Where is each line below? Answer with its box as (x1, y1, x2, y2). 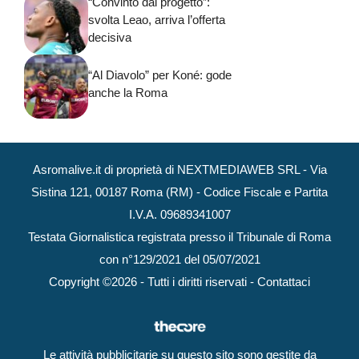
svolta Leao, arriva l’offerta (88, 13, 225, 27)
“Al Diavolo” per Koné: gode (88, 68, 232, 83)
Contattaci (257, 274, 310, 288)
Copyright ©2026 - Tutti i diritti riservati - (49, 274, 257, 288)
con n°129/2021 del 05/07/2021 (99, 252, 260, 266)
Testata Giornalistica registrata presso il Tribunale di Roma (28, 229, 331, 244)
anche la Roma (88, 86, 167, 100)
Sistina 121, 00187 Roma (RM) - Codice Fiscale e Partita (31, 184, 328, 199)
